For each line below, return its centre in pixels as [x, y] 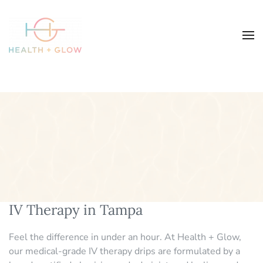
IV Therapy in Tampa [76, 210]
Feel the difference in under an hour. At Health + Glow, [125, 237]
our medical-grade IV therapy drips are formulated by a [124, 251]
